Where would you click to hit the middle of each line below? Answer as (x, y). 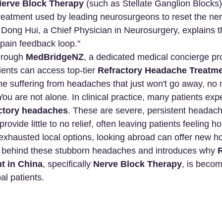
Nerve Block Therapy (138, 164)
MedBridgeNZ (55, 57)
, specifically (68, 164)
